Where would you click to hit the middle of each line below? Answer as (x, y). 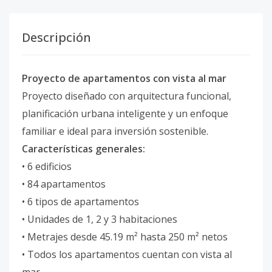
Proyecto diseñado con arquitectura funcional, (127, 96)
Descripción (56, 37)
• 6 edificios (47, 166)
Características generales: (83, 149)
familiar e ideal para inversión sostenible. (115, 131)
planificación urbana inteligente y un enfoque (125, 114)
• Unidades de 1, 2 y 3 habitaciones (100, 219)
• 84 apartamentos (64, 184)
